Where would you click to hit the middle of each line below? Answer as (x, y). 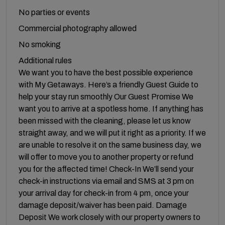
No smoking (40, 44)
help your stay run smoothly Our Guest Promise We (106, 96)
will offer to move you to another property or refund (106, 157)
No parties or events (54, 12)
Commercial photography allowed (78, 28)
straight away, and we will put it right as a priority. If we (112, 133)
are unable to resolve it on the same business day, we (110, 145)
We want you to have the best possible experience (106, 72)
